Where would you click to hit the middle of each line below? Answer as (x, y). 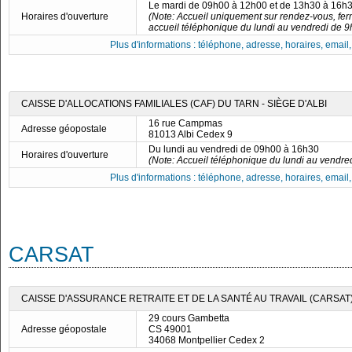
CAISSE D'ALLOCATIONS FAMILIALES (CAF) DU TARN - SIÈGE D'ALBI (174, 104)
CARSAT (51, 254)
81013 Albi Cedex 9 (191, 134)
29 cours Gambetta (189, 318)
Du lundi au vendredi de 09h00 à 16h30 (234, 149)
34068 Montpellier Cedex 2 (207, 340)
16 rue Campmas (185, 123)
